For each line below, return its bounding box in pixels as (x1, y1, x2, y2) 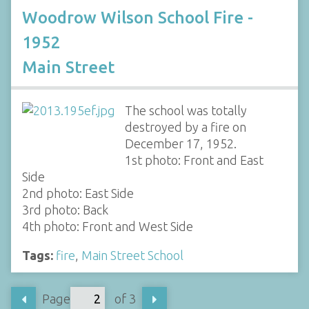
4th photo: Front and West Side (22, 219, 193, 233)
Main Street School (81, 248, 183, 262)
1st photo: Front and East (124, 152, 263, 167)
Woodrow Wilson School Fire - (22, 8, 253, 27)
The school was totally (124, 103, 247, 117)
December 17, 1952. (124, 136, 237, 150)
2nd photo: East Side (22, 186, 134, 200)
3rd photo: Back (22, 202, 108, 217)
